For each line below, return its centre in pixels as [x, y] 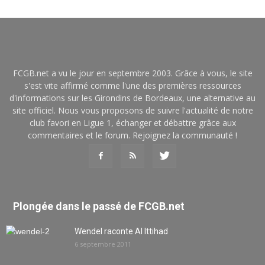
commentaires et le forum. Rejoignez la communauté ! [132, 135]
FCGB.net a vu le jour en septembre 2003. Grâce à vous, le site [132, 73]
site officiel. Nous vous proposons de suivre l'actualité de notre [132, 111]
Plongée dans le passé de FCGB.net [99, 206]
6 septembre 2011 [103, 244]
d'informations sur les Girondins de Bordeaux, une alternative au [132, 98]
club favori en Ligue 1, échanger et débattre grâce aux [132, 123]
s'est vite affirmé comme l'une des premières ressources [132, 86]
